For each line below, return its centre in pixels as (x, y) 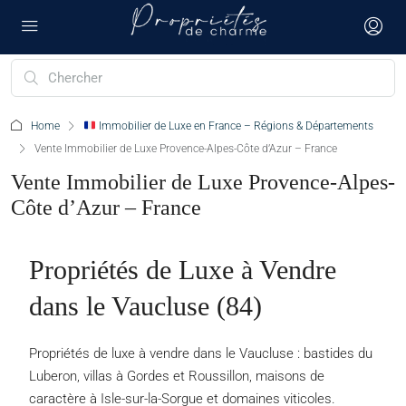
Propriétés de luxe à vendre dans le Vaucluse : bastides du (201, 353)
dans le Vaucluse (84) (145, 306)
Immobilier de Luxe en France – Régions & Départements (234, 126)
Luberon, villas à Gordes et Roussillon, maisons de (177, 376)
